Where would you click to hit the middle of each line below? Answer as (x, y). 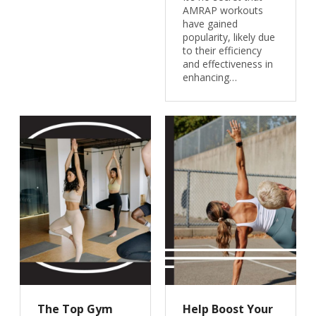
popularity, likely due (229, 37)
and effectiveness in (227, 64)
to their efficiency (222, 50)
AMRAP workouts (223, 10)
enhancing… (209, 77)
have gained (210, 24)
